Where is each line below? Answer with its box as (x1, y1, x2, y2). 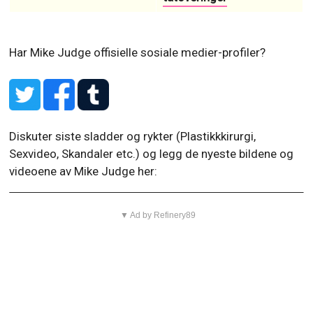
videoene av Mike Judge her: (9, 163, 158, 178)
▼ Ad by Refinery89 (120, 210, 196, 220)
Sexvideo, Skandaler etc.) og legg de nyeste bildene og (9, 146, 294, 161)
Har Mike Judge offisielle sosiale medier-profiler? (9, 45, 266, 59)
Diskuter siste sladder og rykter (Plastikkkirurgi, (9, 129, 256, 143)
